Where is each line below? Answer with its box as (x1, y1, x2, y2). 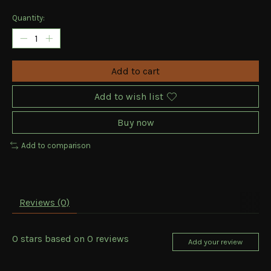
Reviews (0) (19, 196, 70, 208)
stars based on (18, 232, 87, 244)
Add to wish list (94, 91, 163, 103)
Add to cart (111, 65, 160, 77)
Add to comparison (21, 141, 91, 151)
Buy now (117, 117, 154, 129)
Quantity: (12, 13, 45, 23)
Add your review (188, 237, 243, 247)
